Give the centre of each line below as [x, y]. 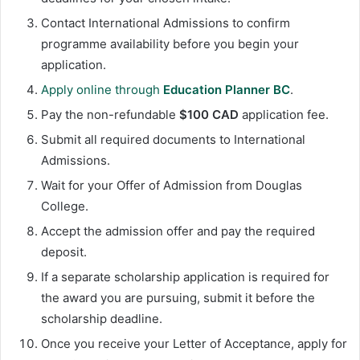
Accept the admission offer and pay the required [178, 231]
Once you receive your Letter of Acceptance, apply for [194, 343]
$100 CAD [209, 114]
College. [65, 206]
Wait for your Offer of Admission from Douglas [172, 185]
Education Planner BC [227, 89]
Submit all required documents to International [173, 139]
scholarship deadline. [102, 318]
